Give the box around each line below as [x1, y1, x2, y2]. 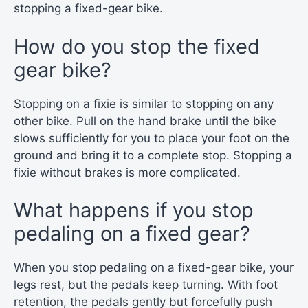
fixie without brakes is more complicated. [14, 165, 241, 179]
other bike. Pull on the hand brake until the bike [14, 113, 276, 128]
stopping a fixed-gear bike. [14, 1, 163, 16]
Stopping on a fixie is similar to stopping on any [14, 96, 274, 111]
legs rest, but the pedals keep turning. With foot [14, 278, 278, 292]
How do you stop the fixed [14, 34, 260, 58]
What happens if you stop [14, 198, 254, 223]
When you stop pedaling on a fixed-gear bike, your [14, 261, 294, 275]
